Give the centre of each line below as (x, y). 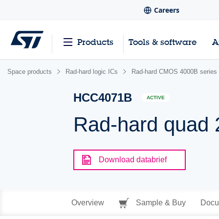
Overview (88, 203)
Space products (30, 72)
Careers (167, 10)
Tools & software (163, 42)
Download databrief (133, 160)
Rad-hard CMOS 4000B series (174, 72)
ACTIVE (156, 98)
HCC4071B (103, 98)
